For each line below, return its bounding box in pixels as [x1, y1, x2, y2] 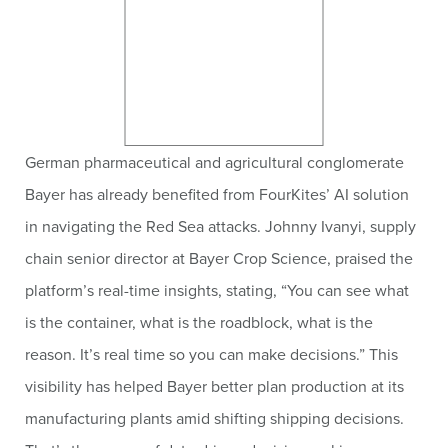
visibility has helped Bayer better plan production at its [25, 374, 404, 397]
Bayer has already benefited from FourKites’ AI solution [25, 182, 409, 205]
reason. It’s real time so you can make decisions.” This [25, 342, 398, 365]
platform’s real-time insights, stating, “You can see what [25, 278, 409, 301]
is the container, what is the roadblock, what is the [25, 310, 373, 333]
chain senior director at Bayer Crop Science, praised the [25, 246, 413, 269]
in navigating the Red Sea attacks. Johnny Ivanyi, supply [25, 214, 416, 237]
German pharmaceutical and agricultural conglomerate [25, 150, 404, 173]
